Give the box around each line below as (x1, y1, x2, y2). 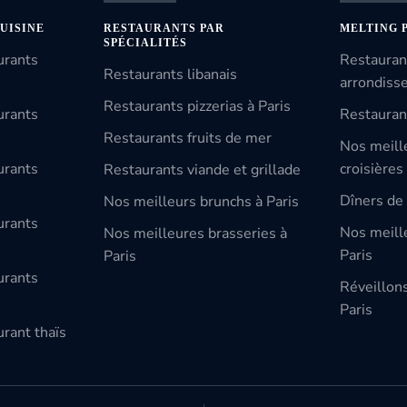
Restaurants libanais (103, 65, 237, 84)
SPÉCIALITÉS (103, 36, 187, 49)
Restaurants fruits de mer (103, 128, 272, 148)
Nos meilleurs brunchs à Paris (103, 192, 299, 212)
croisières (340, 159, 404, 179)
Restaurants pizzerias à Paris (103, 96, 291, 116)
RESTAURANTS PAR (103, 22, 224, 35)
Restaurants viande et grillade (103, 160, 301, 180)
